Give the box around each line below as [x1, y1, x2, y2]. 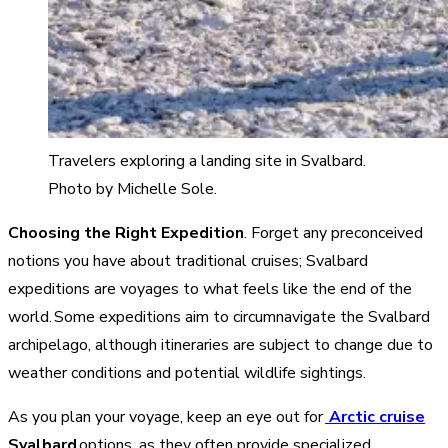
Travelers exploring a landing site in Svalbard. [48, 149, 366, 172]
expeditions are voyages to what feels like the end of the [8, 277, 412, 300]
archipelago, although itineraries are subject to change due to [8, 333, 433, 356]
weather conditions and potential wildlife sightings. [8, 361, 372, 384]
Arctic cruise [325, 405, 425, 428]
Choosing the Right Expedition [8, 221, 244, 244]
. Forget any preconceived [244, 221, 423, 244]
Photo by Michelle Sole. [48, 177, 217, 200]
